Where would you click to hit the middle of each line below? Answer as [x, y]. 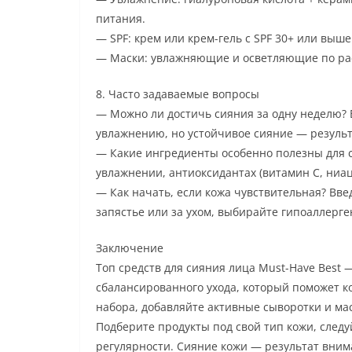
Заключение [130, 247]
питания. [121, 18]
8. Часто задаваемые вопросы [178, 93]
